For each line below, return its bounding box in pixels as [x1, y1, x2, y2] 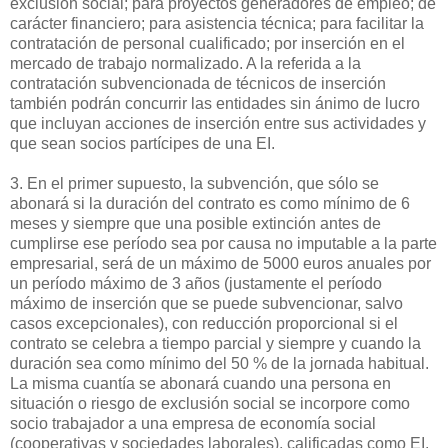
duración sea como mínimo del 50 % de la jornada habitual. [10, 354, 429, 372]
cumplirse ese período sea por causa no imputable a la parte [10, 234, 437, 252]
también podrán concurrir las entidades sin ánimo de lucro [10, 94, 420, 112]
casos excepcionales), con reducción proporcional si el [10, 314, 398, 332]
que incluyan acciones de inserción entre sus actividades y [10, 114, 426, 132]
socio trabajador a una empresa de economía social [10, 414, 376, 432]
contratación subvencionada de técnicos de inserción [10, 74, 386, 92]
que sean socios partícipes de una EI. [10, 134, 275, 152]
